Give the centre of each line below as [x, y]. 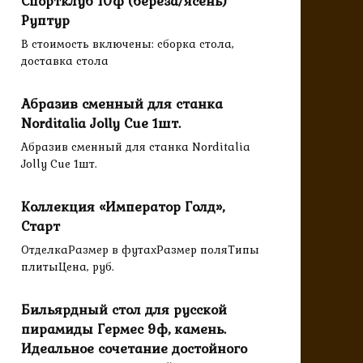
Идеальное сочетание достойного [134, 349]
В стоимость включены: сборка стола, [128, 44]
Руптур [45, 21]
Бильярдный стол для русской [124, 310]
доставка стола [65, 61]
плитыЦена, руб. [68, 267]
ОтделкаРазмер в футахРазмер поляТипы [140, 250]
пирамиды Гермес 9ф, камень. [124, 329]
